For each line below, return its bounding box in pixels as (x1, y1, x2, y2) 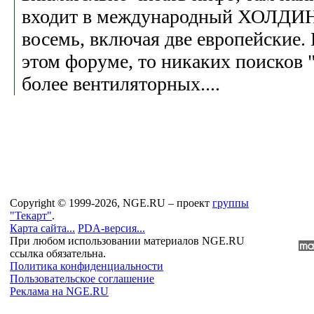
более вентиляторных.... (22, 72, 220, 95)
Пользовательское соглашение (10, 273, 154, 285)
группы (212, 197, 249, 209)
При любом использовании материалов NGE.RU (10, 235, 245, 247)
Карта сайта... (10, 222, 75, 234)
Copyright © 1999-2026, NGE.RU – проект (10, 197, 212, 209)
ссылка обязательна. (10, 247, 106, 259)
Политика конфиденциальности (10, 260, 163, 272)
